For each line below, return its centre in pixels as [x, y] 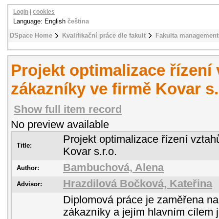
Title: [24, 145]
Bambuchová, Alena [113, 168]
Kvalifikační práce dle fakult [104, 35]
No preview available [60, 125]
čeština [78, 21]
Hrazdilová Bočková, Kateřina [138, 184]
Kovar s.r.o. [90, 152]
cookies [44, 12]
